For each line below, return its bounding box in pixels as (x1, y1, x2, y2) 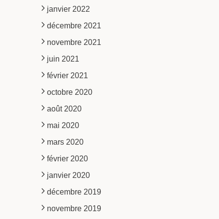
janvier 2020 (46, 171, 90, 179)
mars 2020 (46, 137, 84, 146)
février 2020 (46, 154, 88, 163)
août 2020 (46, 104, 82, 113)
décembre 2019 (46, 187, 101, 196)
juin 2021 (46, 54, 79, 63)
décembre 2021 (46, 21, 101, 30)
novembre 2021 (46, 38, 101, 46)
